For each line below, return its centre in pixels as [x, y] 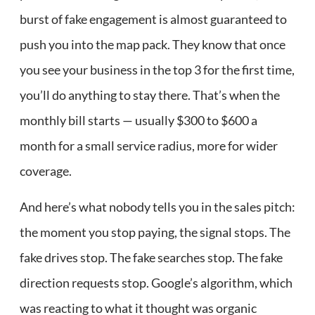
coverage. [46, 171]
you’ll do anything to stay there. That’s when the [150, 95]
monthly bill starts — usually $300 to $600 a [139, 121]
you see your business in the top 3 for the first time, [157, 70]
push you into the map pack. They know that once [153, 45]
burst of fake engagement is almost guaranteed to [153, 19]
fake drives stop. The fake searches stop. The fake [151, 257]
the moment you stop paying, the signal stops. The [155, 232]
